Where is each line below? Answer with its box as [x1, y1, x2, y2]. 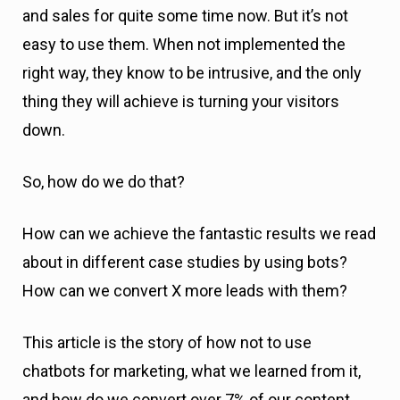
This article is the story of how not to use [22, 333, 312, 352]
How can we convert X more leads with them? [22, 281, 347, 300]
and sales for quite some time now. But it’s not [22, 6, 348, 25]
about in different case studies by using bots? [22, 253, 347, 271]
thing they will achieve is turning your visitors [22, 92, 339, 111]
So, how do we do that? [22, 172, 185, 191]
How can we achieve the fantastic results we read [22, 224, 376, 243]
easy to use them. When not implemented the [22, 35, 346, 54]
